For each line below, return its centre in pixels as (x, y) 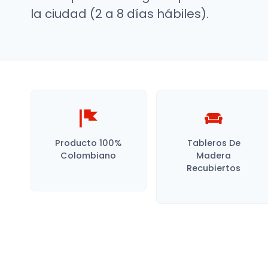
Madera (214, 156)
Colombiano (89, 156)
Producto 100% (89, 143)
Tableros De (214, 143)
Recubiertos (214, 168)
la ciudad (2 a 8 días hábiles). (120, 14)
